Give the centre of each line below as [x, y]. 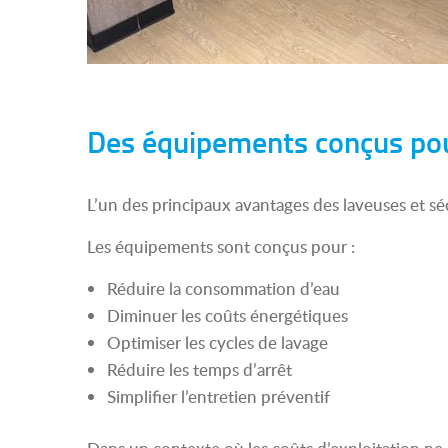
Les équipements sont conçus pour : [221, 246]
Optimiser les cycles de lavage [217, 342]
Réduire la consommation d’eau [223, 288]
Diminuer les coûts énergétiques [227, 315]
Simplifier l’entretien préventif [218, 396]
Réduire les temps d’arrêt [199, 369]
